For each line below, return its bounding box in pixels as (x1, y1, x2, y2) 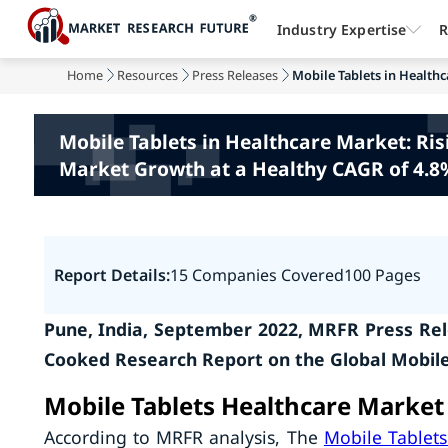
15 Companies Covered (169, 264, 344, 286)
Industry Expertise (276, 19, 407, 39)
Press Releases (192, 66, 279, 84)
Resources (117, 66, 179, 84)
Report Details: (53, 264, 170, 286)
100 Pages (343, 264, 421, 286)
